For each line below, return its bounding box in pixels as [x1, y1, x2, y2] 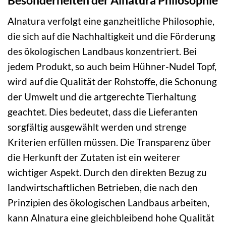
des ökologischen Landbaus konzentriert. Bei [8, 45, 197, 57]
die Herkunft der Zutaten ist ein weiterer [8, 151, 181, 163]
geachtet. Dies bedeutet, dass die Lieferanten [8, 105, 198, 118]
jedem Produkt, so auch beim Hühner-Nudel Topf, [8, 60, 216, 72]
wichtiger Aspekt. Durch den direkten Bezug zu [8, 166, 207, 178]
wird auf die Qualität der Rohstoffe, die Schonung [8, 75, 217, 87]
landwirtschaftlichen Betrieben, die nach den [8, 181, 198, 193]
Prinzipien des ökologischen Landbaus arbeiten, [8, 196, 209, 208]
